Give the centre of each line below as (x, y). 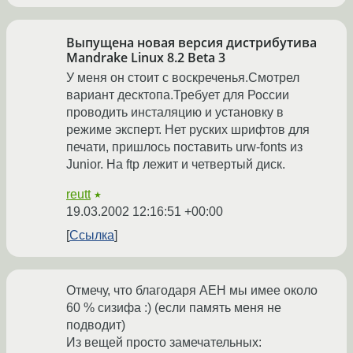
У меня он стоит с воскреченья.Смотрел (183, 78)
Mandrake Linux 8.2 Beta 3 (146, 58)
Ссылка (92, 236)
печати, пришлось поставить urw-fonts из (184, 147)
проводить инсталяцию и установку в (175, 113)
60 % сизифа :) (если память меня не (174, 308)
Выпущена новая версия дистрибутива (191, 43)
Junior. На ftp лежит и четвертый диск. (176, 165)
